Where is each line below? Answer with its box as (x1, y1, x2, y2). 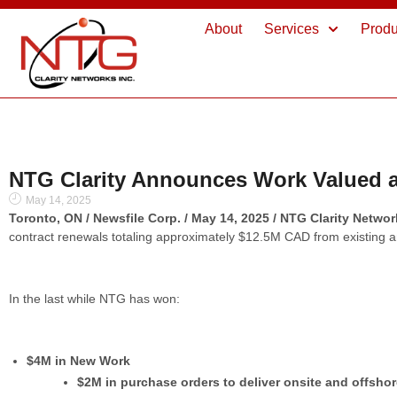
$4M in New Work (27, 354, 130, 368)
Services (264, 21, 320, 36)
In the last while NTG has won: (9, 292, 180, 306)
